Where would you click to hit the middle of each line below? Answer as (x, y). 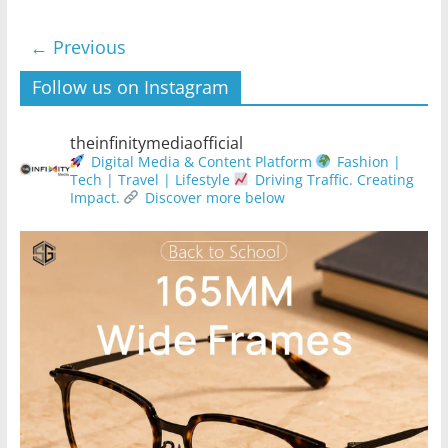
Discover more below (212, 197)
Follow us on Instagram (130, 86)
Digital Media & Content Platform (199, 161)
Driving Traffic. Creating (332, 179)
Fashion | (366, 161)
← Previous (77, 46)
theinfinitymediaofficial (156, 142)
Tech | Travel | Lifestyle (149, 179)
